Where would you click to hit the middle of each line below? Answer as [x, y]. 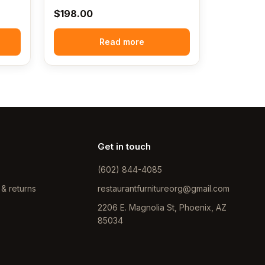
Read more [122, 41]
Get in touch [124, 146]
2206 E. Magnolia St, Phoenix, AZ [162, 207]
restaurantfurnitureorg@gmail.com [163, 188]
